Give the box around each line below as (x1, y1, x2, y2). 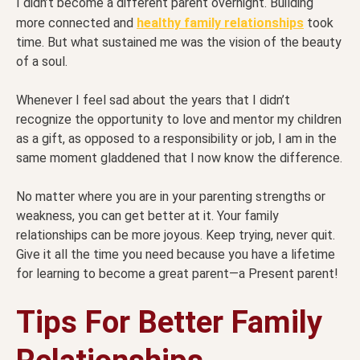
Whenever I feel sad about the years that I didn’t (16, 92, 290, 108)
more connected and (16, 15, 137, 31)
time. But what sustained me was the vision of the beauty (16, 35, 342, 51)
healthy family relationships (137, 15, 304, 31)
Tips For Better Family (16, 304, 322, 341)
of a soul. (16, 54, 67, 70)
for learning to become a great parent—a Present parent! (16, 266, 338, 282)
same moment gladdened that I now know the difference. (16, 150, 342, 166)
